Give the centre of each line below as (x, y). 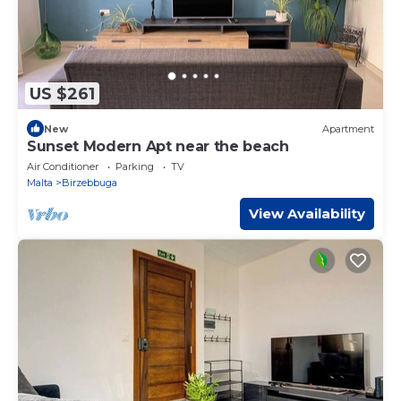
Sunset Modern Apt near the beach (158, 147)
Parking (135, 167)
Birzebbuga (90, 183)
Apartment (348, 128)
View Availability (307, 214)
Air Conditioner (63, 167)
